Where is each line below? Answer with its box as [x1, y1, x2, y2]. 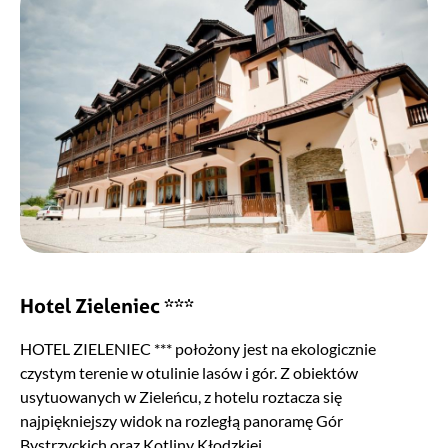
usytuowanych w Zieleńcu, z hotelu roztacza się [20, 387, 342, 407]
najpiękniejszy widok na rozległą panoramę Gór [20, 411, 343, 431]
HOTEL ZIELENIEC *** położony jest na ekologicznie [20, 339, 376, 359]
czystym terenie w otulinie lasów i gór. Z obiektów [20, 363, 358, 383]
